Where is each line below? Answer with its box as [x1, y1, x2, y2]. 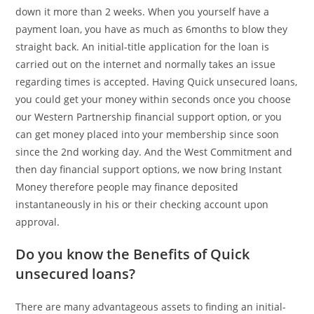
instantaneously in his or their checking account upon [15, 198, 269, 212]
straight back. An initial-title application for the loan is [15, 40, 270, 54]
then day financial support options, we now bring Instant [15, 163, 282, 177]
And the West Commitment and [142, 145, 293, 159]
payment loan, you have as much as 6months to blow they [15, 22, 288, 36]
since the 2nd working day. [15, 145, 142, 159]
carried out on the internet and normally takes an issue [15, 57, 276, 71]
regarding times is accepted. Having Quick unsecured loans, [15, 75, 298, 89]
